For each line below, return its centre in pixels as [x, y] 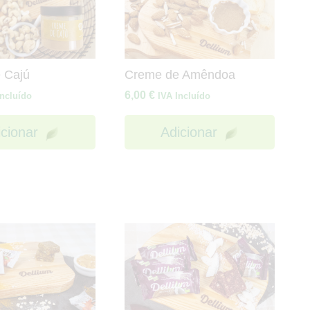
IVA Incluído [184, 96]
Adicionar [189, 133]
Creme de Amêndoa [180, 75]
